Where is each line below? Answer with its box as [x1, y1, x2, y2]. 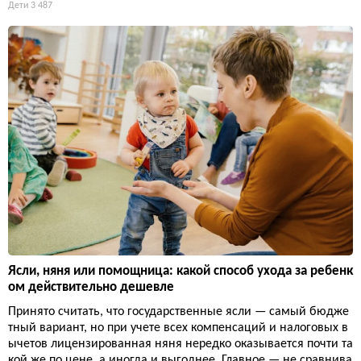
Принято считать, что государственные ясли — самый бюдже [8, 305, 349, 319]
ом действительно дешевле [8, 280, 174, 295]
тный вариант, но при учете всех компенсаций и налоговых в [8, 322, 348, 335]
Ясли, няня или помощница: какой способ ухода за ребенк [8, 264, 353, 279]
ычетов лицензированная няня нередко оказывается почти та [8, 338, 353, 351]
